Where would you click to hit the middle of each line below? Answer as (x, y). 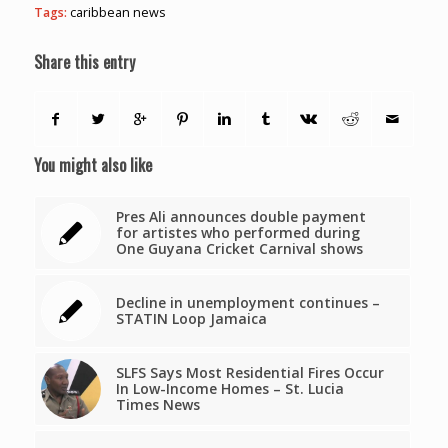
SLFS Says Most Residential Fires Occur (249, 372)
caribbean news (117, 12)
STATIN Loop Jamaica (191, 318)
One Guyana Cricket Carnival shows (239, 248)
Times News (157, 404)
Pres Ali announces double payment (240, 216)
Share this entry (84, 61)
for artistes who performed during (237, 232)
